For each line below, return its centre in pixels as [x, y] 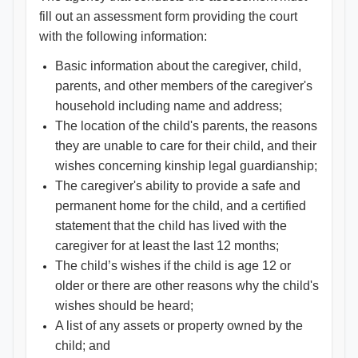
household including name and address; [169, 106]
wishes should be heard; [124, 306]
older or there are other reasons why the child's [187, 286]
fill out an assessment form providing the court [168, 16]
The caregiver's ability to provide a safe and [178, 186]
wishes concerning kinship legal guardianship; [186, 166]
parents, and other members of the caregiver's [184, 86]
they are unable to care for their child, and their [186, 146]
